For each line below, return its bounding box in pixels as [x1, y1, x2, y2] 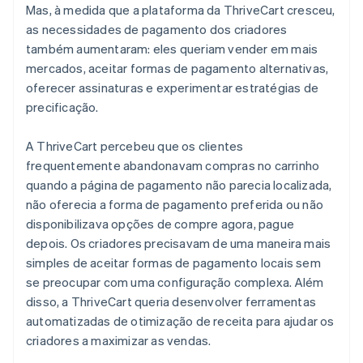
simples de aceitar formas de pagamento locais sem [26, 254, 321, 271]
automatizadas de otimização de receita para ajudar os [26, 312, 335, 329]
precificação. [26, 98, 99, 115]
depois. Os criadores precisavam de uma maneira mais [26, 234, 331, 251]
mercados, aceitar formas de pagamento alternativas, [26, 59, 329, 76]
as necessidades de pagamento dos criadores [26, 20, 288, 37]
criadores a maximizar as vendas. [26, 331, 211, 348]
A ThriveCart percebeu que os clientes [26, 137, 244, 154]
